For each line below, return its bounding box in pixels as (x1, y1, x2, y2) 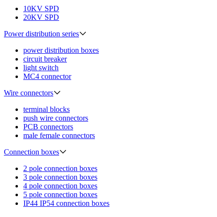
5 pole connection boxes (23, 190, 97, 199)
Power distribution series (4, 30, 79, 38)
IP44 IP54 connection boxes (23, 199, 109, 208)
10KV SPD (23, 4, 59, 13)
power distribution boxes (23, 46, 99, 55)
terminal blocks (23, 105, 70, 114)
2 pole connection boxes (23, 164, 97, 173)
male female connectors (23, 131, 95, 140)
